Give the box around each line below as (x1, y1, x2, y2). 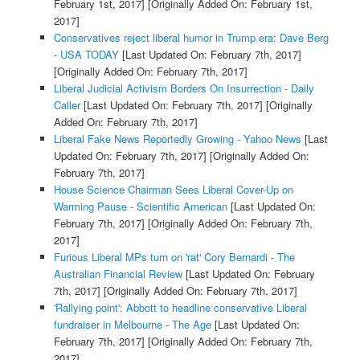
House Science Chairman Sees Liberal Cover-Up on (53, 182, 293, 198)
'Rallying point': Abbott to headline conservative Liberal (53, 300, 307, 316)
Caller (53, 97, 80, 113)
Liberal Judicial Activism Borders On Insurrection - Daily (53, 80, 314, 96)
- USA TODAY (53, 47, 119, 63)
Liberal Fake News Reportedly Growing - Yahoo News (53, 131, 301, 147)
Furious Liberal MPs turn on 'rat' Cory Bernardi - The (53, 249, 295, 265)
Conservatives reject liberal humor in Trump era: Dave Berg (53, 30, 329, 46)
